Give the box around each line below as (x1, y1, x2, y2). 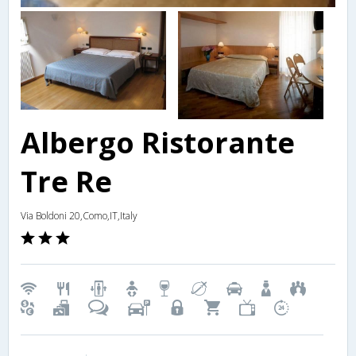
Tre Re (21, 162, 112, 202)
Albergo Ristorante (21, 123, 295, 163)
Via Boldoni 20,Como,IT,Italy (21, 209, 137, 223)
